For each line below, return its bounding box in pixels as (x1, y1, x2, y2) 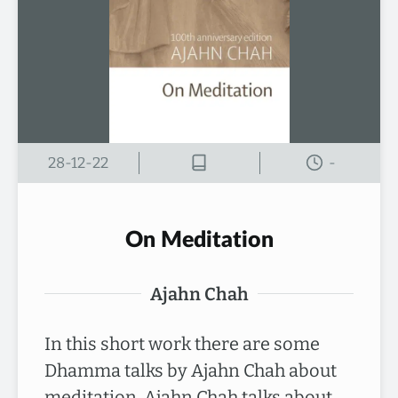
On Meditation (124, 228, 274, 251)
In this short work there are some (44, 332, 320, 354)
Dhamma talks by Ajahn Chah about (44, 359, 337, 381)
